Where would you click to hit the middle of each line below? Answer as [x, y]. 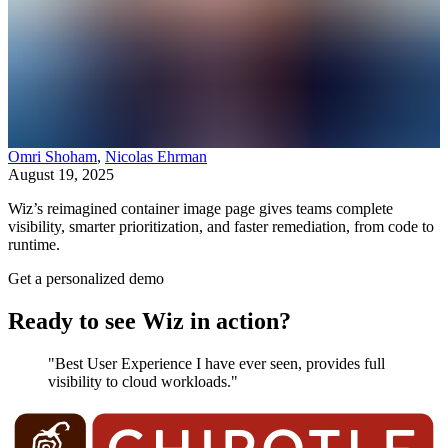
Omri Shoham [52, 156]
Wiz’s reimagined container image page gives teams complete [200, 208]
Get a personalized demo [86, 278]
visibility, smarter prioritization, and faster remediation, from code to [221, 226]
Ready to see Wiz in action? [149, 320]
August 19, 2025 [61, 174]
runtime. [34, 244]
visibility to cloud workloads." [143, 381]
